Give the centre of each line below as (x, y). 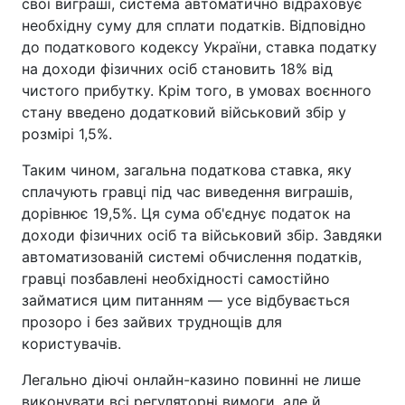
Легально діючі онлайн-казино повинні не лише (191, 379)
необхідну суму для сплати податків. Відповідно (194, 25)
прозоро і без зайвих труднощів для (152, 321)
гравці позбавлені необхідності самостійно (176, 278)
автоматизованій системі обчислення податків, (192, 256)
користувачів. (71, 343)
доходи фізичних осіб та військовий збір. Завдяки (202, 235)
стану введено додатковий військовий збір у (184, 112)
